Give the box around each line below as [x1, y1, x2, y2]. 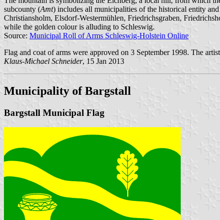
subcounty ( [4, 4, 40, 13]
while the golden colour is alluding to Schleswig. [4, 22, 155, 31]
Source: [4, 31, 29, 40]
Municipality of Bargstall [4, 84, 131, 97]
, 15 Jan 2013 [82, 56, 124, 65]
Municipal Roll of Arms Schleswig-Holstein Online [29, 31, 189, 40]
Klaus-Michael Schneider [4, 56, 82, 65]
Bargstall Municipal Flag [4, 107, 105, 118]
